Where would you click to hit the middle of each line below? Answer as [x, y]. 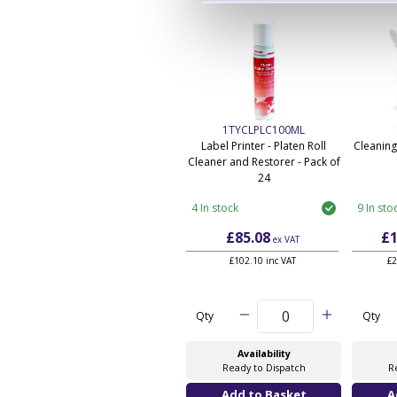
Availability [264, 353]
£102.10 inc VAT [262, 260]
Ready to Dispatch [264, 367]
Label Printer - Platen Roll [264, 145]
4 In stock [215, 207]
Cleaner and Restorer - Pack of [264, 161]
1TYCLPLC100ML [264, 129]
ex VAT [284, 239]
